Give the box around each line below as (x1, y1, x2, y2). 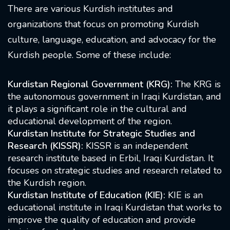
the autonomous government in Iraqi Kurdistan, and (8, 90, 221, 103)
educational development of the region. (8, 115, 172, 128)
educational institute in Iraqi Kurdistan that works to (8, 201, 222, 214)
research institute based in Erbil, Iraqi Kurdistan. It (8, 152, 214, 165)
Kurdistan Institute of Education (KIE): (8, 189, 165, 202)
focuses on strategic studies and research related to (8, 164, 222, 177)
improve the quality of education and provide (8, 214, 196, 226)
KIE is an (165, 189, 203, 202)
